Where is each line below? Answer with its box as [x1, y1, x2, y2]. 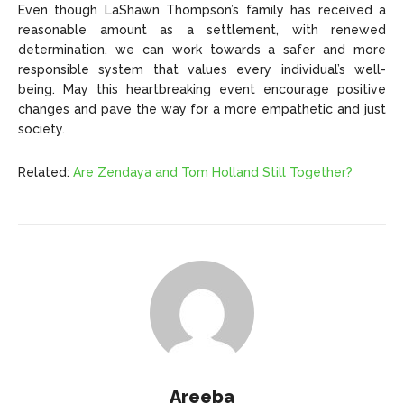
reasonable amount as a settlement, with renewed [18, 23, 386, 38]
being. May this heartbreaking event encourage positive [18, 82, 386, 97]
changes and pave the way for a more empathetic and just [18, 102, 386, 117]
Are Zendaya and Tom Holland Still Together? [73, 165, 353, 180]
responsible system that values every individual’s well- [18, 62, 386, 78]
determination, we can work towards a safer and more [18, 42, 386, 58]
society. [18, 122, 65, 137]
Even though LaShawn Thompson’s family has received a [18, 3, 386, 18]
